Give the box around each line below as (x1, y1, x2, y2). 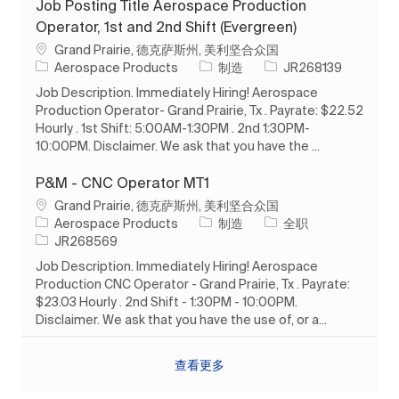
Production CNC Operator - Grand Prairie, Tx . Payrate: (36, 276, 350, 291)
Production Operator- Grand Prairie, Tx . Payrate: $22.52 (36, 102, 363, 118)
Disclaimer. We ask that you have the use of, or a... (36, 312, 327, 327)
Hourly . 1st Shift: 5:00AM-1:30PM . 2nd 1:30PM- (36, 120, 310, 135)
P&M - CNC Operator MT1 (36, 174, 209, 191)
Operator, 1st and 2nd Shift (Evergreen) (36, 18, 297, 35)
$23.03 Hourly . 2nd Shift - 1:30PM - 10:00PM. (36, 294, 297, 309)
